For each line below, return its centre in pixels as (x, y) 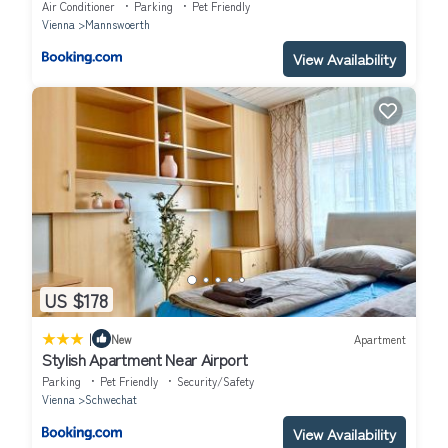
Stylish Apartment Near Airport (145, 359)
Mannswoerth (117, 23)
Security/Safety (215, 381)
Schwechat (111, 399)
